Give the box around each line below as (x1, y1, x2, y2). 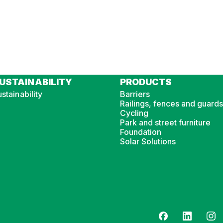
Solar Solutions (119, 136, 176, 147)
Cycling (119, 108, 148, 118)
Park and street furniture (119, 117, 211, 128)
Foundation (119, 127, 161, 137)
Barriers (119, 89, 150, 100)
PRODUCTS (119, 77, 172, 88)
